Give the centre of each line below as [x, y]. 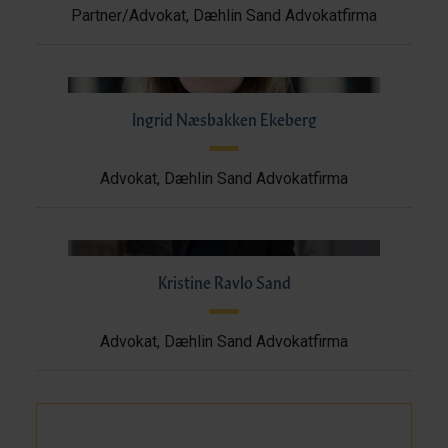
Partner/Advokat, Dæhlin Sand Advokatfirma [224, 15]
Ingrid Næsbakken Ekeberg [224, 119]
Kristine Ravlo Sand [224, 282]
